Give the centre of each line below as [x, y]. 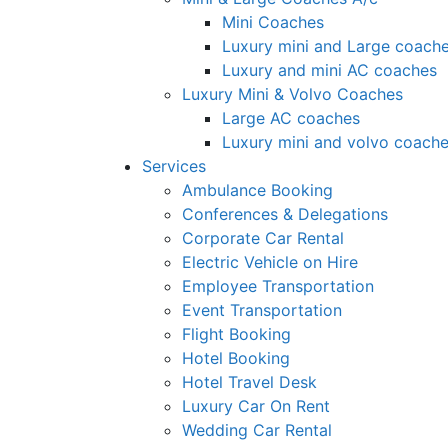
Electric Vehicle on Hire [270, 261]
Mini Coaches [273, 21]
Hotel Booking [236, 357]
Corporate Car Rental [263, 237]
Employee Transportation [278, 285]
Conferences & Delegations [285, 213]
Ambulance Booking [257, 189]
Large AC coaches [291, 117]
